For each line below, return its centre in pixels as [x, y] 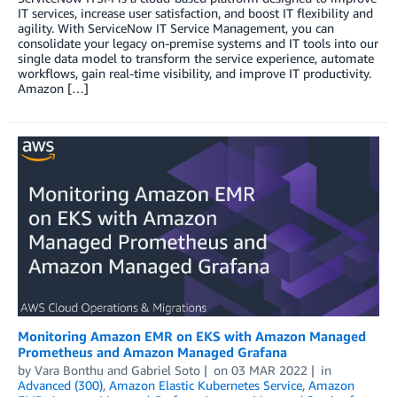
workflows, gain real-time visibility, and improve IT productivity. [195, 73]
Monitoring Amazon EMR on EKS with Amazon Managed [192, 335]
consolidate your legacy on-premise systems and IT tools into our [198, 43]
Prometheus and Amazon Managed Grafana [152, 351]
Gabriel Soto [166, 370]
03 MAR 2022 [269, 370]
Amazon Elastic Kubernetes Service [206, 385]
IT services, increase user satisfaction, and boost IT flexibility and [195, 12]
